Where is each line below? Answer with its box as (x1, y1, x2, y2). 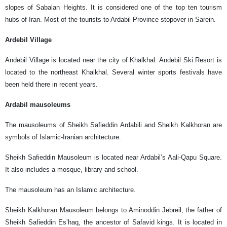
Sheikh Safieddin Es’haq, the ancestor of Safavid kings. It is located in (5, 218, 222, 226)
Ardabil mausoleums (5, 100, 70, 108)
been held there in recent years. (5, 80, 98, 88)
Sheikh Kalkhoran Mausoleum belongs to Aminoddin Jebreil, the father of (5, 206, 222, 214)
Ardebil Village (5, 35, 52, 44)
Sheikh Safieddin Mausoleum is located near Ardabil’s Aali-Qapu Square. (5, 153, 222, 161)
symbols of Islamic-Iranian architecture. (5, 133, 121, 141)
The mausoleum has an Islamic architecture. (5, 185, 136, 194)
